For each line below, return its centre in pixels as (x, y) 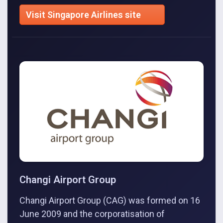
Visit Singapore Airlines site (84, 14)
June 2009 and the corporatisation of (92, 214)
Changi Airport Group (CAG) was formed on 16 (110, 200)
